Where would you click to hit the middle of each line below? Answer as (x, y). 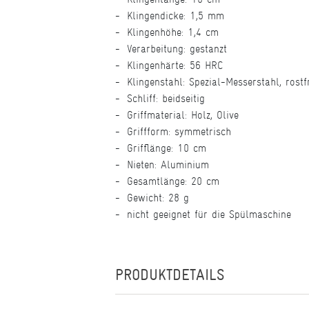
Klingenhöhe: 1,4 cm (173, 32)
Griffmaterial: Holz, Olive (183, 115)
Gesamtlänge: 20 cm (173, 181)
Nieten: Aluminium (168, 165)
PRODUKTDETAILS (170, 275)
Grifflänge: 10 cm (167, 148)
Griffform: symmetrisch (179, 131)
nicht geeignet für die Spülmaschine (209, 214)
